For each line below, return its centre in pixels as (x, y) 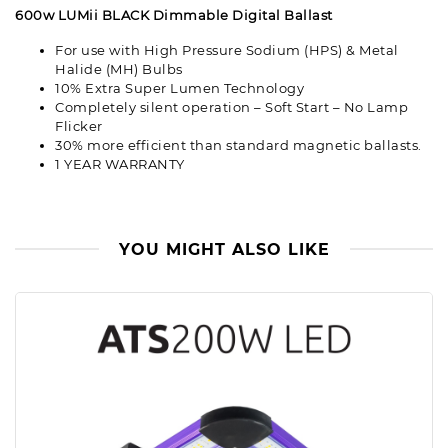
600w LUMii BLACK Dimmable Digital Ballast (174, 15)
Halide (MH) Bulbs (119, 69)
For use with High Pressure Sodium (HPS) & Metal (227, 50)
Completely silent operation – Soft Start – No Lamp (231, 107)
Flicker (79, 126)
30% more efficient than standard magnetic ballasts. (238, 145)
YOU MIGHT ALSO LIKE (224, 250)
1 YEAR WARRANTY (120, 164)
